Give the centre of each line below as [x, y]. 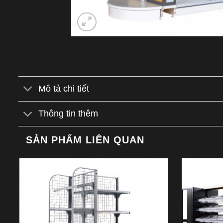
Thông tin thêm [68, 114]
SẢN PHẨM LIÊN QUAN [85, 140]
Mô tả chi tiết [64, 89]
